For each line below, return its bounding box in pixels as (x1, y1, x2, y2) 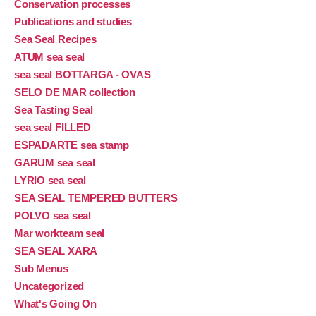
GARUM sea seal (14, 157, 95, 169)
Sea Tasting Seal (14, 104, 93, 116)
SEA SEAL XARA (14, 245, 98, 257)
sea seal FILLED (14, 121, 91, 134)
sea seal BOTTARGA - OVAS (14, 68, 151, 81)
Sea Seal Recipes (14, 33, 97, 46)
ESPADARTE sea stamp (14, 139, 129, 152)
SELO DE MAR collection (14, 86, 136, 99)
